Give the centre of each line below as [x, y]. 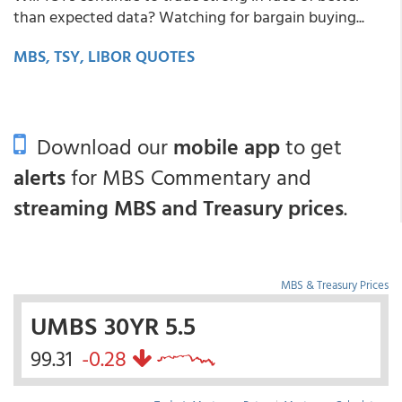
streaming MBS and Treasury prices [179, 207]
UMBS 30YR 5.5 [113, 324]
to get [311, 146]
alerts [39, 176]
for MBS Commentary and [188, 176]
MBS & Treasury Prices [335, 284]
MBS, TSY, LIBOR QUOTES [104, 56]
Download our [100, 146]
